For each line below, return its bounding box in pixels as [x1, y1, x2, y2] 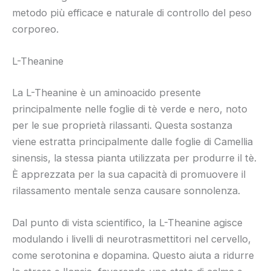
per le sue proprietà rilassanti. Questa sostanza [12, 119, 232, 131]
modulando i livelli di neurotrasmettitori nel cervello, [12, 233, 251, 246]
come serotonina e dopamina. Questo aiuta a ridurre [12, 249, 254, 262]
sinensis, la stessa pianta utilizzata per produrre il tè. [12, 151, 256, 164]
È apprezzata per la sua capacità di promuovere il [12, 168, 246, 180]
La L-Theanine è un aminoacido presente [12, 86, 201, 99]
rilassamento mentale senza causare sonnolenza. [12, 184, 240, 197]
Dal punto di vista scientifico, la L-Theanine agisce [12, 217, 243, 229]
